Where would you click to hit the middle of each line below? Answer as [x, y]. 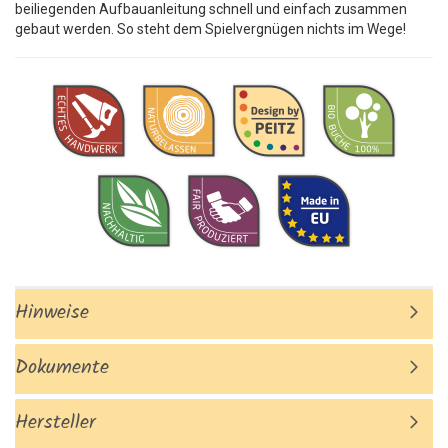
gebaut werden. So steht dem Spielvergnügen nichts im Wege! [210, 28]
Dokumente [62, 367]
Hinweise [52, 312]
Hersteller [55, 422]
